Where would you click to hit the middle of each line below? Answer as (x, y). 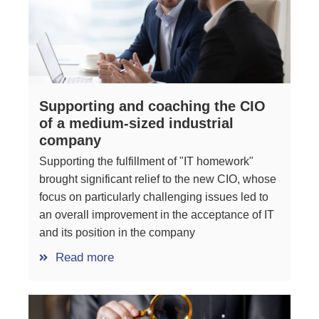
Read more (84, 258)
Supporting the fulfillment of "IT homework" (146, 162)
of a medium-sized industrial (136, 124)
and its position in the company (117, 233)
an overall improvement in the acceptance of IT (157, 215)
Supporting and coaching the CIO (152, 106)
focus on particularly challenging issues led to (154, 197)
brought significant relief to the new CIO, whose (158, 179)
